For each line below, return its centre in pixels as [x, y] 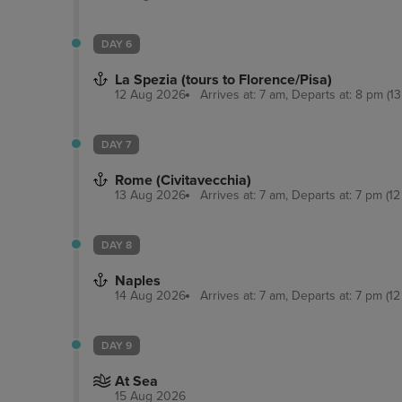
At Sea [136, 381]
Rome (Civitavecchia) [183, 180]
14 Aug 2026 [150, 295]
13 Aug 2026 [150, 195]
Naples [138, 280]
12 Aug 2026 [150, 94]
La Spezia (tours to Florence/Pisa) [223, 79]
